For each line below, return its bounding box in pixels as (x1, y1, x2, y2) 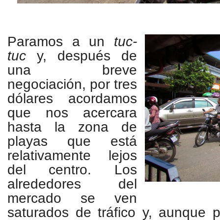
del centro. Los (7, 162, 137, 177)
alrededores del (7, 176, 137, 192)
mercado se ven (7, 191, 137, 206)
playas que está (7, 134, 137, 149)
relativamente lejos (7, 148, 137, 163)
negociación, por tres (7, 77, 137, 92)
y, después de (26, 48, 137, 63)
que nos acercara (7, 105, 137, 120)
